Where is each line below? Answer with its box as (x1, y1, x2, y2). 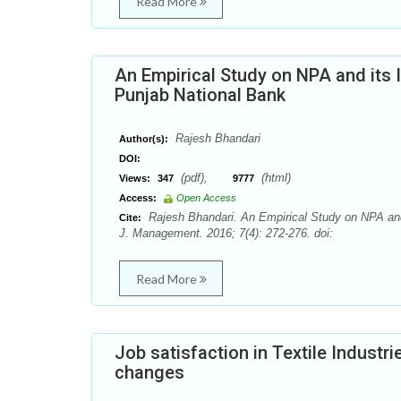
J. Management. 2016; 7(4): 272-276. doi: (119, 226, 333, 240)
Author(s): (119, 133, 168, 144)
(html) (258, 171, 291, 184)
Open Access (176, 192, 236, 203)
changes (115, 362, 184, 383)
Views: (119, 173, 150, 183)
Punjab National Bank (115, 84, 286, 106)
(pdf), (177, 171, 233, 184)
